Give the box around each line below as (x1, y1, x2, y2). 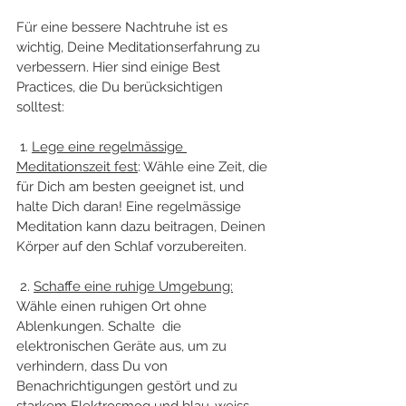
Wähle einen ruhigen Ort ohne (16, 297, 210, 314)
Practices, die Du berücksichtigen (16, 78, 227, 95)
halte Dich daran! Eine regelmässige (16, 198, 245, 215)
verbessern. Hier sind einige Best (16, 58, 224, 75)
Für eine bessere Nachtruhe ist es (16, 18, 231, 35)
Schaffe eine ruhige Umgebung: (34, 277, 233, 295)
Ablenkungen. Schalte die (16, 317, 185, 334)
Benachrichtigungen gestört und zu (16, 377, 241, 394)
